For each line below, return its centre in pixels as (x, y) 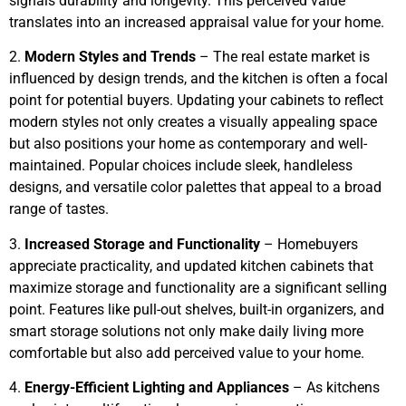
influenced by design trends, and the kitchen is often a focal (198, 79)
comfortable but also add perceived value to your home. (187, 353)
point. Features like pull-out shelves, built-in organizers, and (197, 309)
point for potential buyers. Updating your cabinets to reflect (196, 101)
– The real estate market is (283, 57)
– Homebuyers (309, 244)
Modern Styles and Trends (110, 57)
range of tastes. (59, 209)
